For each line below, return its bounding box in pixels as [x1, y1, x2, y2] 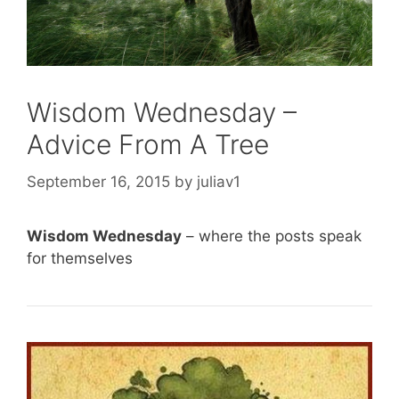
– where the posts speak [182, 226, 362, 245]
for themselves [27, 248, 133, 267]
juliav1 [197, 172, 240, 191]
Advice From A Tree [27, 128, 269, 161]
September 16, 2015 [27, 172, 170, 191]
